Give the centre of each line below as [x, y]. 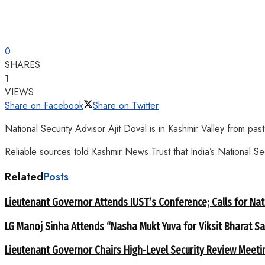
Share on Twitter [126, 106]
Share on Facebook [44, 106]
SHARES [22, 65]
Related [24, 177]
